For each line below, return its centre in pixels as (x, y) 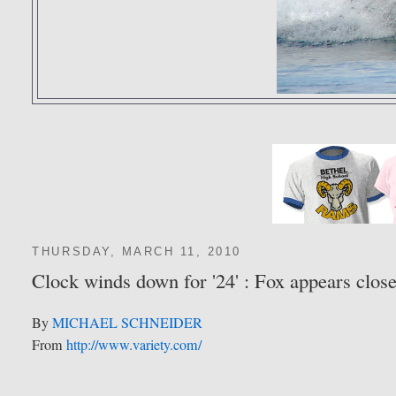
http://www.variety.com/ (134, 345)
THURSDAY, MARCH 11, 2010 (137, 252)
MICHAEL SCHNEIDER (128, 323)
